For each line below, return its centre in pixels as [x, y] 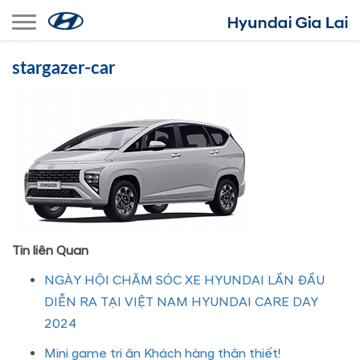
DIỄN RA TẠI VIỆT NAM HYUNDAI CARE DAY [181, 302]
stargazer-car [63, 68]
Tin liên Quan [50, 251]
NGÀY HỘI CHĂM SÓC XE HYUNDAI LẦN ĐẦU [184, 280]
